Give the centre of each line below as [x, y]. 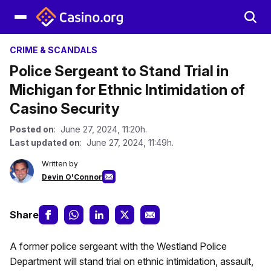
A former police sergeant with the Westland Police [118, 246]
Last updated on [45, 142]
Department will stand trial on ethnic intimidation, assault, [132, 261]
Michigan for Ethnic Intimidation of [127, 90]
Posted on [32, 129]
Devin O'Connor [72, 177]
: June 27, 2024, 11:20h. [100, 129]
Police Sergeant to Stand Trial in [119, 71]
